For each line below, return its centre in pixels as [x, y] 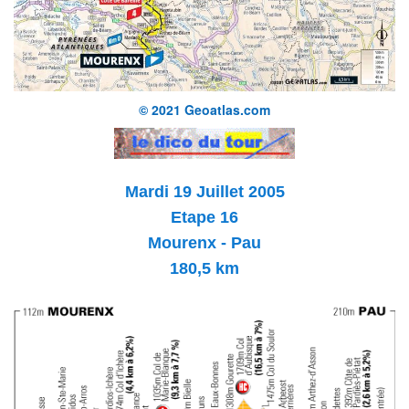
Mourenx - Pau [204, 243]
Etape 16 [204, 218]
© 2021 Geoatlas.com [204, 110]
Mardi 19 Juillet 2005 [204, 192]
